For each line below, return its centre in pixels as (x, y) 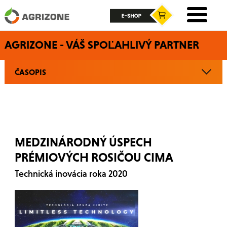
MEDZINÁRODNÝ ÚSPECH (83, 142)
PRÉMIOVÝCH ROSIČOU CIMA (94, 157)
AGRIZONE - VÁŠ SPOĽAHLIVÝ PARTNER (102, 45)
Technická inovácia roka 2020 (71, 174)
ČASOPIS (30, 72)
